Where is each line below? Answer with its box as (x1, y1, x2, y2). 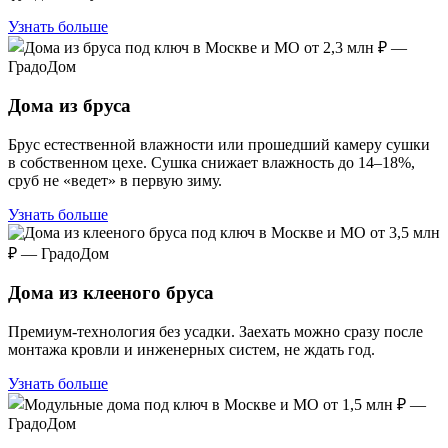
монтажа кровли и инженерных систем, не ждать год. (8, 340, 375, 358)
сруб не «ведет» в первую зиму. (8, 171, 222, 189)
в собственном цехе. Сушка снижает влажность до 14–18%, (8, 153, 415, 171)
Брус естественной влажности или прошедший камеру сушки (8, 135, 430, 153)
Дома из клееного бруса (8, 282, 214, 304)
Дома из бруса (8, 94, 131, 116)
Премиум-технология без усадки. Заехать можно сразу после (8, 322, 423, 340)
